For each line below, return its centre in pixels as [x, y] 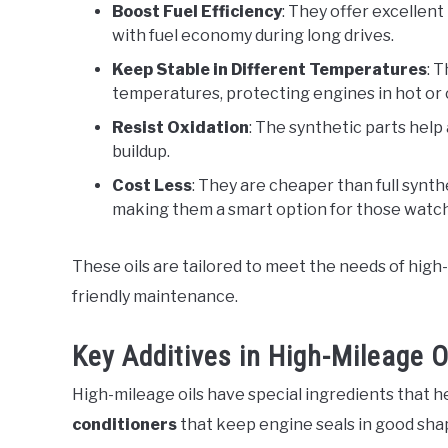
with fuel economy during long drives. [253, 36]
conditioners [124, 424]
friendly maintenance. [155, 297]
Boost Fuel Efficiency [197, 12]
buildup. [141, 152]
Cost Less [152, 186]
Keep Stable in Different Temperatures [269, 70]
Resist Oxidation [180, 128]
